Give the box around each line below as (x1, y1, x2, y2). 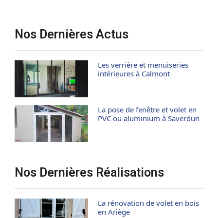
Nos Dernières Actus (15, 27, 128, 42)
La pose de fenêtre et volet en (98, 104, 197, 114)
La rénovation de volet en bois (98, 198, 200, 208)
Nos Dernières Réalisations (15, 165, 164, 180)
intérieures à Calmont (98, 69, 170, 79)
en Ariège (98, 206, 130, 217)
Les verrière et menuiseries (98, 60, 189, 70)
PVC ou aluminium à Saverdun (98, 113, 200, 123)
